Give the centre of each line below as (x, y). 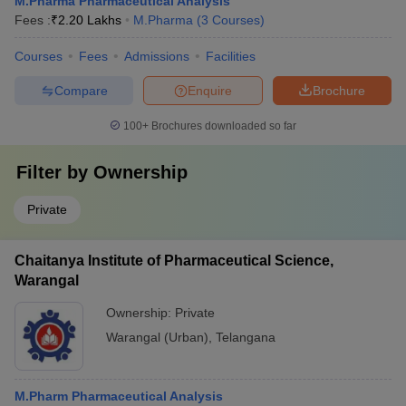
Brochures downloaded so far (222, 126)
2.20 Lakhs (90, 20)
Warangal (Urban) (157, 337)
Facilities (231, 56)
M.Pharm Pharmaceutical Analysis (119, 396)
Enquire (210, 90)
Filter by (55, 172)
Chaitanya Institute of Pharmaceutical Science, (174, 261)
